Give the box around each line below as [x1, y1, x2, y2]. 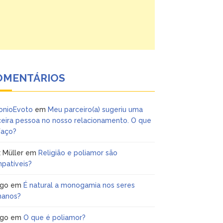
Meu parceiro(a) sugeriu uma [48, 106, 143, 113]
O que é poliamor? [23, 214, 86, 222]
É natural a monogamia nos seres [23, 181, 135, 189]
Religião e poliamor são [38, 149, 118, 157]
